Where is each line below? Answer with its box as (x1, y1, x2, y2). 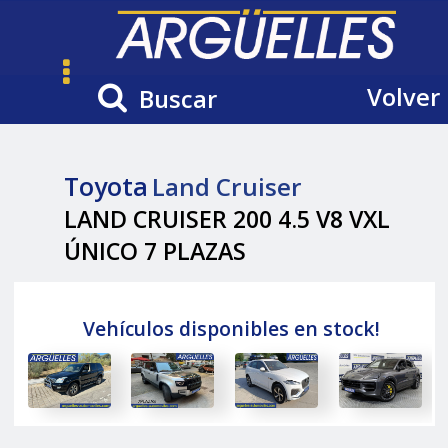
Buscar (138, 83, 217, 116)
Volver (366, 81, 440, 114)
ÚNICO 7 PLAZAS (64, 234, 247, 267)
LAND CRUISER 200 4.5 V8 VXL (64, 202, 391, 235)
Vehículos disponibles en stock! (82, 315, 380, 343)
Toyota (64, 168, 149, 203)
